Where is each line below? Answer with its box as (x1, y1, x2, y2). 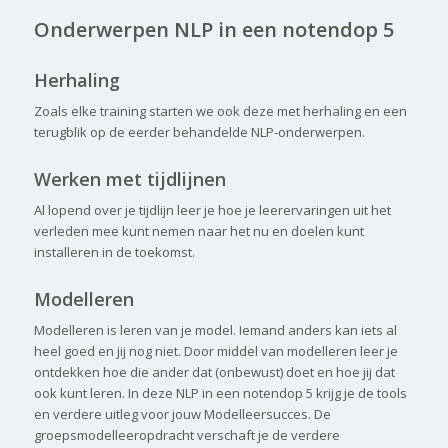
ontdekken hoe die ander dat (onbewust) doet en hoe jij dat (33, 362, 395, 381)
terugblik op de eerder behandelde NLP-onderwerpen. (33, 122, 365, 141)
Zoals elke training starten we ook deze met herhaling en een (33, 101, 407, 120)
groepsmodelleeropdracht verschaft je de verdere (33, 425, 340, 444)
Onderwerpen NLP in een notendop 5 (33, 15, 394, 43)
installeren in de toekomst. (33, 242, 195, 261)
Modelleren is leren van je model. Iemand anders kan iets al (33, 320, 397, 339)
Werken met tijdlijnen (33, 166, 226, 191)
